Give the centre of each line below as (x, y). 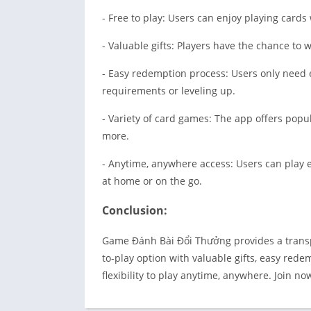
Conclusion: (135, 210)
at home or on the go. (152, 181)
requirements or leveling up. (169, 91)
